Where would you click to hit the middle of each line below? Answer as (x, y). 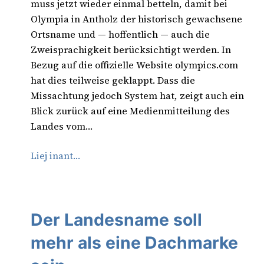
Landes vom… (62, 126)
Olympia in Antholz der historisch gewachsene (136, 19)
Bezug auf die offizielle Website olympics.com (134, 65)
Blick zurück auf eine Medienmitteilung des (130, 110)
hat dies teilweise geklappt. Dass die (113, 80)
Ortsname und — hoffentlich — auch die (120, 34)
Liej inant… (55, 155)
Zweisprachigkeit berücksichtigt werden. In (131, 49)
